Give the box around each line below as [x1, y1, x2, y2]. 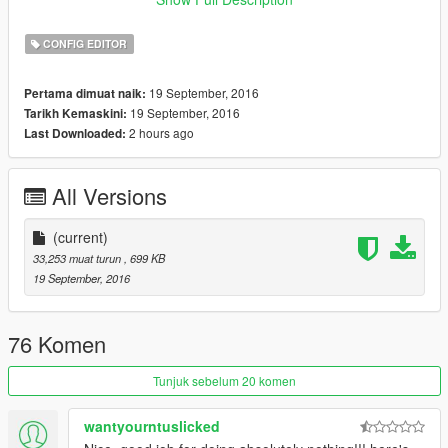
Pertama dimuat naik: [24, 84, 146, 102]
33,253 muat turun [33, 249, 124, 266]
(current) [53, 226, 108, 247]
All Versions [52, 179, 167, 211]
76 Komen [8, 327, 106, 359]
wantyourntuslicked [84, 415, 220, 436]
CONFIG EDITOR [40, 35, 128, 51]
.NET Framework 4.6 [24, 6, 156, 27]
